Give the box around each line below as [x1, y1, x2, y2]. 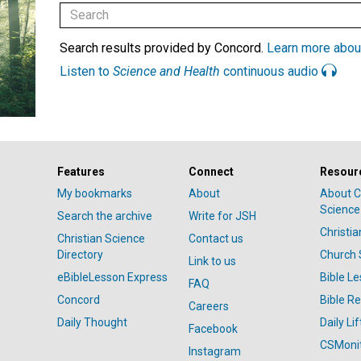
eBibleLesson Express [56, 271, 168, 284]
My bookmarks [56, 187, 132, 201]
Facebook [188, 322, 238, 336]
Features [56, 165, 105, 179]
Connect [188, 165, 234, 179]
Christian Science [56, 232, 145, 246]
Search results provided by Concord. [60, 39, 267, 56]
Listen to [60, 63, 113, 79]
